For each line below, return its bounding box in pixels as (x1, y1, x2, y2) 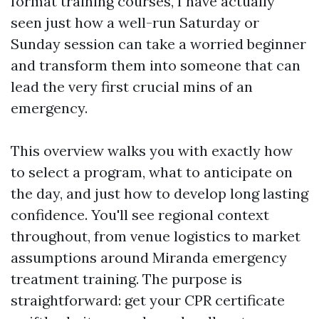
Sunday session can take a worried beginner (11, 35, 306, 53)
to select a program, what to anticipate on (11, 163, 293, 181)
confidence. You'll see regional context (11, 206, 269, 224)
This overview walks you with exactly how (11, 142, 293, 159)
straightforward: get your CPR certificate (11, 291, 285, 309)
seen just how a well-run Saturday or (11, 14, 259, 31)
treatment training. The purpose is (11, 270, 242, 288)
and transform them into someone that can (11, 56, 300, 74)
